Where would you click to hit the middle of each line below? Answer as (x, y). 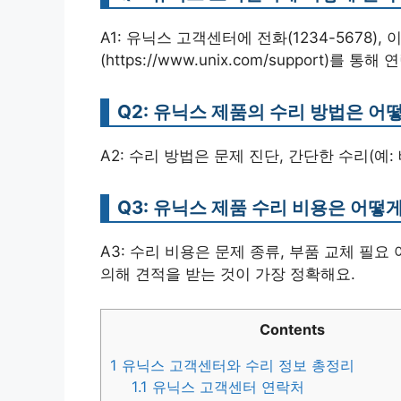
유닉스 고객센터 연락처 (226, 386)
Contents (292, 329)
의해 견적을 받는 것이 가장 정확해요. (228, 274)
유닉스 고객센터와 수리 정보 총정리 (236, 365)
